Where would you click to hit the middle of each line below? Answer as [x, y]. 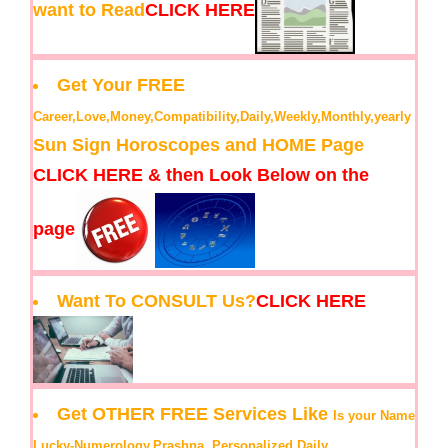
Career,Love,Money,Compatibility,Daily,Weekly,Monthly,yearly [222, 117]
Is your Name [374, 415]
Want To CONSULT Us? [156, 301]
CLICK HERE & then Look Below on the [201, 175]
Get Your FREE [121, 85]
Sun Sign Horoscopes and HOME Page [198, 145]
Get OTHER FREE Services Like [195, 413]
